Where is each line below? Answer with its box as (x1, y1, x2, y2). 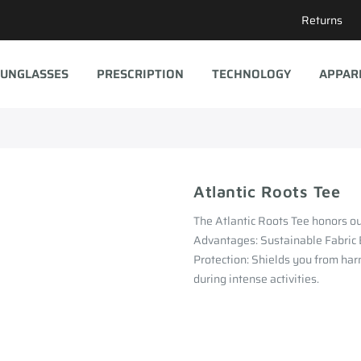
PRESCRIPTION (96, 64, 184, 84)
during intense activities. (193, 269, 319, 288)
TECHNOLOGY (211, 64, 291, 84)
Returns (301, 11, 342, 29)
